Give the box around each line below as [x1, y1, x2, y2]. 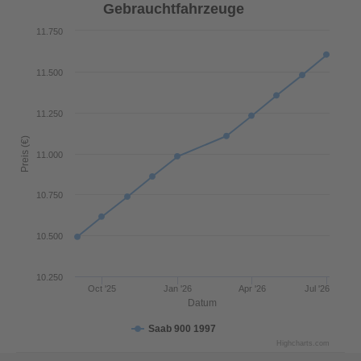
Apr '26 [238, 284, 266, 293]
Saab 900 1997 [148, 323, 216, 334]
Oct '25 [88, 284, 117, 293]
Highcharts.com [276, 339, 330, 347]
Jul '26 [305, 284, 330, 293]
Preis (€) [19, 135, 31, 172]
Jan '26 [164, 284, 193, 293]
